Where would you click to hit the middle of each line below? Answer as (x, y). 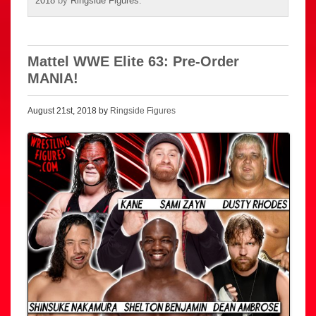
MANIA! (53, 79)
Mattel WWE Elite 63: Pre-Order (133, 62)
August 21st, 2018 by (69, 111)
